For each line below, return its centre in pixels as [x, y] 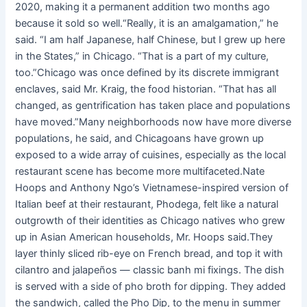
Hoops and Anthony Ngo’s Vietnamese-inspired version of [152, 188]
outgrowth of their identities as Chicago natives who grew [150, 221]
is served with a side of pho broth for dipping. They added [151, 287]
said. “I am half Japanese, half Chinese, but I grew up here [150, 40]
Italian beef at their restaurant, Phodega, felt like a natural [147, 205]
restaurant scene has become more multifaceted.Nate [140, 172]
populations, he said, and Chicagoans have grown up [140, 139]
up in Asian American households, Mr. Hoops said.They [144, 237]
